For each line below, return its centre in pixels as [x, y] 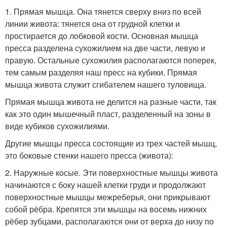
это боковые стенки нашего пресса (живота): [89, 155]
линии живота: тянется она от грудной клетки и [92, 24]
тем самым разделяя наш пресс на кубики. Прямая [101, 72]
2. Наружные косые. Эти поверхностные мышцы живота [111, 173]
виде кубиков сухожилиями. [57, 126]
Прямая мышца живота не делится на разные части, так [111, 102]
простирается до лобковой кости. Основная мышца [102, 36]
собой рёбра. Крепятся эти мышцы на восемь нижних [106, 209]
